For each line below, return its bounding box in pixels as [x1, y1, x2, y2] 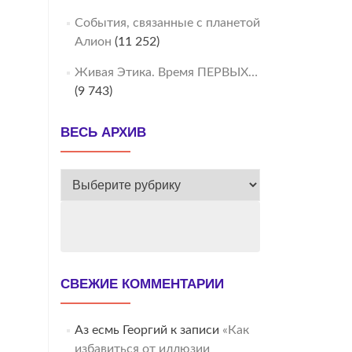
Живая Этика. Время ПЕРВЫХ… [74, 66, 258, 79]
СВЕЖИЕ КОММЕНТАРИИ [60, 277, 224, 291]
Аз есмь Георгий [74, 324, 167, 336]
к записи [167, 324, 222, 336]
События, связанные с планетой [74, 16, 260, 29]
